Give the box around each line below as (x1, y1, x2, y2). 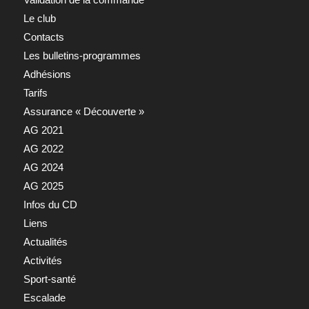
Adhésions (23, 68, 71, 80)
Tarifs (23, 86, 48, 99)
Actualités (23, 235, 68, 248)
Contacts (23, 30, 64, 43)
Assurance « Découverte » (23, 105, 144, 117)
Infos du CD (23, 198, 77, 210)
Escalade (23, 291, 66, 303)
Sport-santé (23, 272, 76, 285)
